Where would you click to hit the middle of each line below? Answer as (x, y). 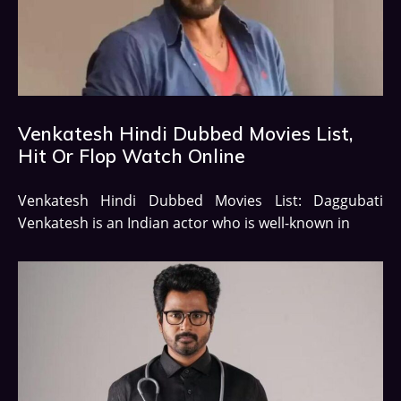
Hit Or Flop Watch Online (132, 155)
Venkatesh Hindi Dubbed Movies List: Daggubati (200, 200)
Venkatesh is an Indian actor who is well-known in (184, 222)
